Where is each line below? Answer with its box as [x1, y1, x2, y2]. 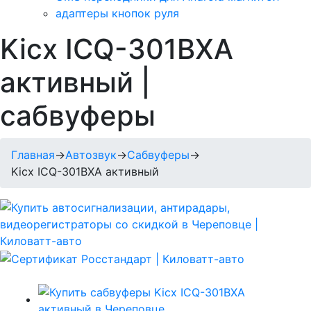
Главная [11, 148, 55, 162]
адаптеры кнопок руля [56, 6, 179, 21]
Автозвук [65, 148, 117, 162]
